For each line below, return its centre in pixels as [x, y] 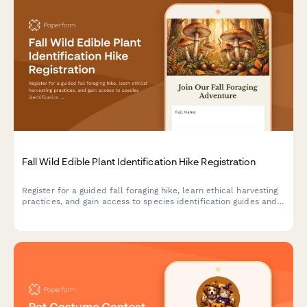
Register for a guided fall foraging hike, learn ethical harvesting [150, 190]
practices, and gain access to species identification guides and [150, 201]
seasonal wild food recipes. [78, 212]
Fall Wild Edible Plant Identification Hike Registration [139, 162]
